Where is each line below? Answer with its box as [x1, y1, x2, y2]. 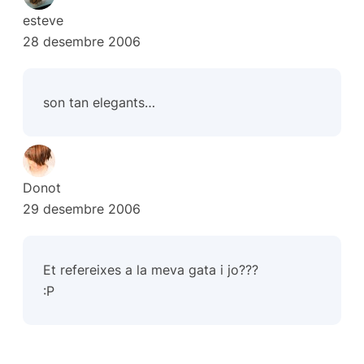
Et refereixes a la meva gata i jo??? [43, 261, 259, 278]
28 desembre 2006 [23, 33, 141, 50]
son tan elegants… [43, 94, 156, 111]
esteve [23, 12, 63, 29]
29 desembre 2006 [23, 201, 141, 218]
